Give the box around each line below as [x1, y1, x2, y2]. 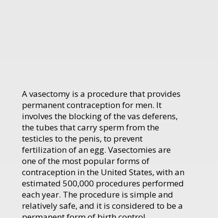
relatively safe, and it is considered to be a [22, 200, 183, 211]
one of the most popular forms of [22, 155, 149, 166]
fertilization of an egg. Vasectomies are [22, 144, 171, 155]
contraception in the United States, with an [22, 166, 184, 178]
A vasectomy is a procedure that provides [22, 88, 181, 99]
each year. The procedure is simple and [22, 188, 173, 200]
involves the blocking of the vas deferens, [22, 110, 178, 122]
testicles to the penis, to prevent [22, 132, 143, 144]
